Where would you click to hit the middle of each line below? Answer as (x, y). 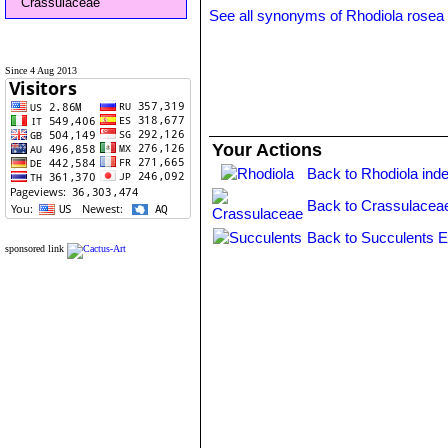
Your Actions (267, 150)
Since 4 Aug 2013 (41, 70)
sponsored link (34, 248)
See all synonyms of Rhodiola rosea (327, 15)
